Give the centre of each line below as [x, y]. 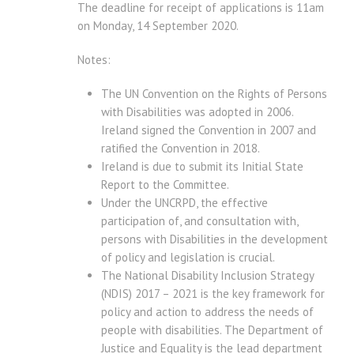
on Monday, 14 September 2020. [158, 26]
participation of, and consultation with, [200, 221]
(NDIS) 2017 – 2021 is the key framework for [213, 294]
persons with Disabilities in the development [215, 239]
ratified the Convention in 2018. [182, 149]
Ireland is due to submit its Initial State [202, 167]
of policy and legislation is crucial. [188, 258]
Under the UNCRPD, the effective [185, 203]
